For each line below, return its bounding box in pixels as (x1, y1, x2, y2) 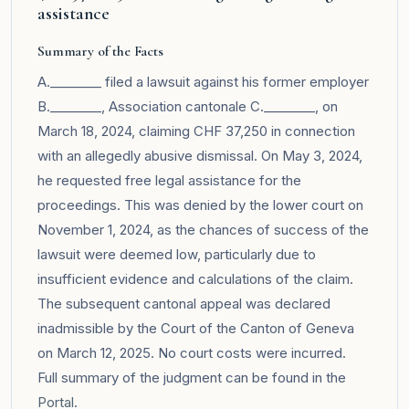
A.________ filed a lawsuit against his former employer (37, 72, 369, 90)
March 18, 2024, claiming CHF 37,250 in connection (37, 121, 355, 140)
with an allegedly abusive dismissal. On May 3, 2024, (37, 146, 362, 164)
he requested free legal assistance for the (37, 171, 301, 189)
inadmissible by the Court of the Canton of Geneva (37, 319, 354, 337)
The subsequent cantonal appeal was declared (37, 294, 330, 312)
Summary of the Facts (37, 41, 163, 60)
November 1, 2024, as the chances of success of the (37, 220, 369, 238)
